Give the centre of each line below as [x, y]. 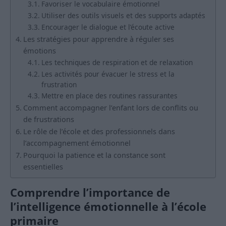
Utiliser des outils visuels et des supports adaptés [123, 16]
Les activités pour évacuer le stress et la [108, 74]
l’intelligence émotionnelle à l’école [108, 207]
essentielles [43, 167]
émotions [39, 51]
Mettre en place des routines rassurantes [109, 96]
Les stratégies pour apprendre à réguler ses [98, 39]
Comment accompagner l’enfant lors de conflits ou [110, 108]
